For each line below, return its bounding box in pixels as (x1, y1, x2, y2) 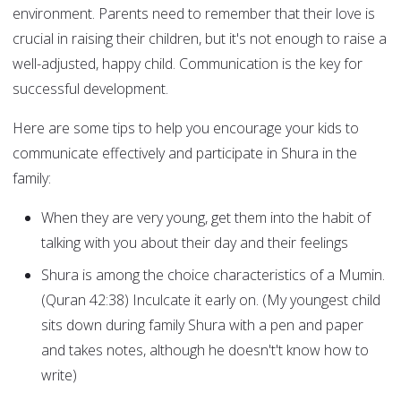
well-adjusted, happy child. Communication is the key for (13, 54, 363, 74)
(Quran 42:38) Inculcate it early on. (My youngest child (41, 290, 380, 311)
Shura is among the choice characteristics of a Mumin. (41, 265, 385, 286)
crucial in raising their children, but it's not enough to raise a (13, 29, 387, 49)
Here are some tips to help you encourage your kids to (13, 118, 359, 139)
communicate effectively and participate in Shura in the (13, 143, 357, 164)
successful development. (13, 79, 168, 99)
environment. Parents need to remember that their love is (13, 4, 375, 24)
